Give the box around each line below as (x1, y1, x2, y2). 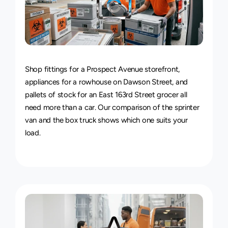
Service (150, 55, 194, 73)
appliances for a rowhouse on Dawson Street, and (25, 77, 188, 87)
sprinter (174, 103, 199, 112)
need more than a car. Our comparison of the (25, 103, 175, 112)
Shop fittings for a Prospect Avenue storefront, (25, 65, 180, 74)
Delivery (99, 55, 148, 73)
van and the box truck (25, 116, 96, 125)
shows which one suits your (96, 116, 188, 125)
